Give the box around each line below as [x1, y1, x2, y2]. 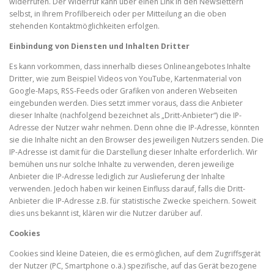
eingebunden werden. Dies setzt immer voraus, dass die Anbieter [9, 97, 243, 108]
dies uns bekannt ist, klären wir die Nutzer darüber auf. [9, 207, 202, 218]
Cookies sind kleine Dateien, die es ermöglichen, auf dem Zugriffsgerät [9, 248, 261, 259]
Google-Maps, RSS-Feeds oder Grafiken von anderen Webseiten [9, 85, 237, 96]
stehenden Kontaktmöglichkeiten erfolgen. [9, 20, 160, 31]
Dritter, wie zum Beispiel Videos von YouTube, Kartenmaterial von [9, 73, 242, 84]
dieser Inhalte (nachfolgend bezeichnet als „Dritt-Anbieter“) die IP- [9, 109, 242, 120]
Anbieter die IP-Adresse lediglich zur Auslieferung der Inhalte [9, 171, 225, 182]
